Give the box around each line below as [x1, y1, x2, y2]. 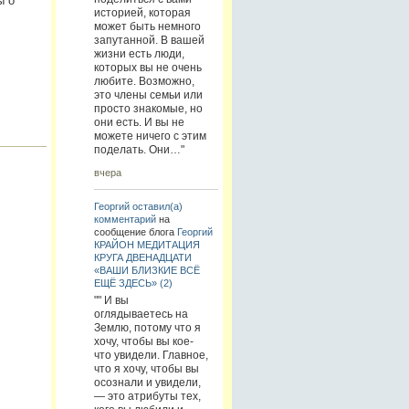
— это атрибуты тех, [93, 389, 201, 403]
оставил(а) [131, 200, 183, 212]
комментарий [93, 213, 156, 225]
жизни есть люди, [93, 47, 184, 61]
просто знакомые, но [93, 102, 203, 116]
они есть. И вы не [93, 116, 184, 130]
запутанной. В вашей [93, 34, 204, 47]
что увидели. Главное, [93, 348, 208, 362]
